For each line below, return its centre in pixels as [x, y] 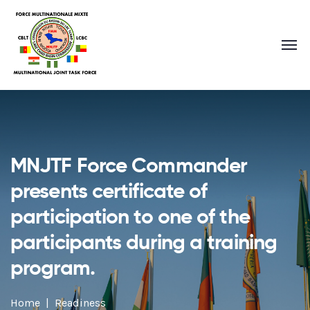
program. [53, 267]
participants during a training [144, 241]
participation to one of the [130, 216]
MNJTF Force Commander [129, 165]
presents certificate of [109, 190]
